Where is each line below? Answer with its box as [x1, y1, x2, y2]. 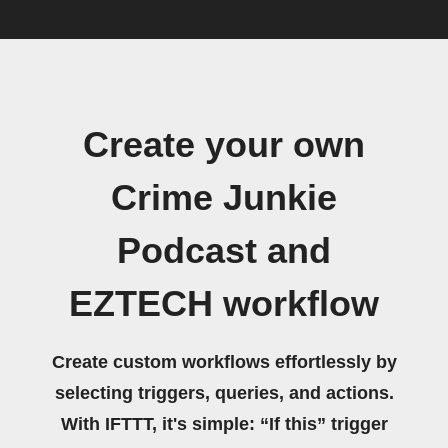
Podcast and [117, 231, 331, 271]
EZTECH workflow [69, 284, 379, 324]
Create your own [83, 125, 365, 165]
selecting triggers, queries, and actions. [54, 383, 394, 403]
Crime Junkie [111, 178, 337, 218]
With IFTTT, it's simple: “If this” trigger [60, 414, 388, 434]
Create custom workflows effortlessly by [51, 352, 397, 372]
